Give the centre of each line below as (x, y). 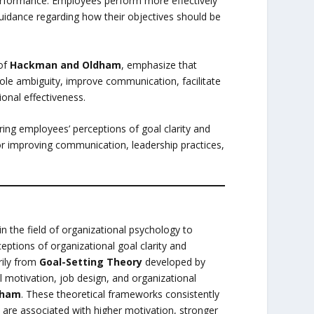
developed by (173, 261)
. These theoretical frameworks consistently (120, 294)
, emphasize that (159, 64)
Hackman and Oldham (65, 64)
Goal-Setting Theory (90, 261)
